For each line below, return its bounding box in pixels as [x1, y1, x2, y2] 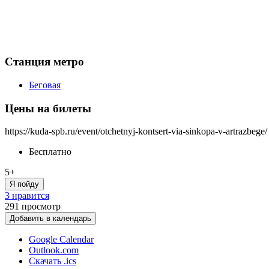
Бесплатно [29, 147, 71, 157]
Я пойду [10, 180, 39, 189]
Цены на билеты [5, 101, 91, 115]
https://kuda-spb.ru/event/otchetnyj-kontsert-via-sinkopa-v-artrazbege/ [5, 126, 267, 137]
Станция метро [5, 55, 84, 68]
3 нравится [5, 190, 49, 201]
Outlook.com [29, 245, 79, 256]
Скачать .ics [29, 256, 76, 267]
